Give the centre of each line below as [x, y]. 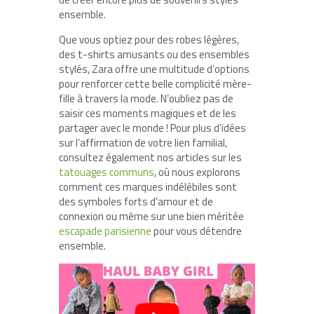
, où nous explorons [197, 172]
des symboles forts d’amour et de [136, 201]
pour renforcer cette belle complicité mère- [155, 83]
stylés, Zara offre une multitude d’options [154, 69]
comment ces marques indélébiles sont [148, 186]
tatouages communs [107, 172]
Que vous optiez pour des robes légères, [149, 39]
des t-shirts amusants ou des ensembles [154, 54]
